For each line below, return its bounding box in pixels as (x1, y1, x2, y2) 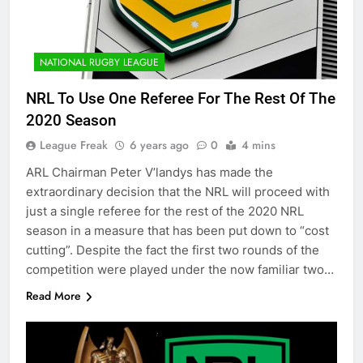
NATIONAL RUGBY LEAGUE (40, 54, 159, 70)
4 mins (241, 136, 275, 153)
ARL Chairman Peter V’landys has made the (26, 164, 273, 180)
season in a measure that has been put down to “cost (26, 222, 329, 238)
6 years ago (130, 136, 189, 153)
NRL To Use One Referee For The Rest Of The (26, 88, 335, 108)
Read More (26, 287, 81, 304)
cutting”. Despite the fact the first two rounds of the (26, 241, 319, 258)
